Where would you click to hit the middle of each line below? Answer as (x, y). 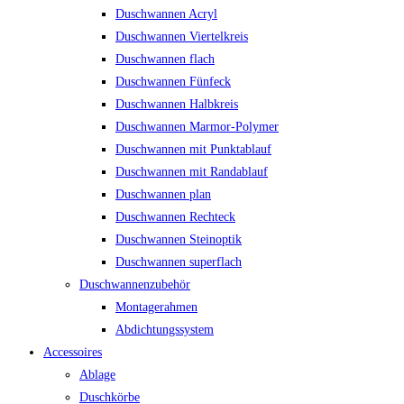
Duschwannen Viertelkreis (182, 37)
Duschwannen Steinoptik (179, 240)
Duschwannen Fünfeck (173, 82)
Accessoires (73, 353)
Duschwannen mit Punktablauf (193, 150)
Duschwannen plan (163, 195)
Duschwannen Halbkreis (177, 105)
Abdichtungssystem (165, 330)
